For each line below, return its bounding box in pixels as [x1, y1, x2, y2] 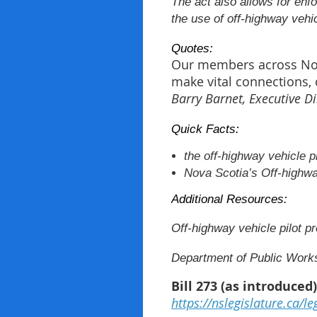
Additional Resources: [171, 192, 287, 206]
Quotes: [171, 41, 213, 55]
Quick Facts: [171, 122, 239, 136]
